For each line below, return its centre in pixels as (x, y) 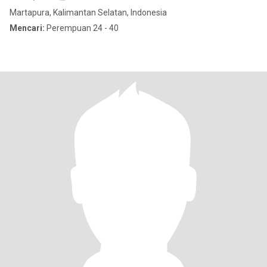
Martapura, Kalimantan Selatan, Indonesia (88, 13)
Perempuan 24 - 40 (82, 28)
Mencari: (27, 28)
